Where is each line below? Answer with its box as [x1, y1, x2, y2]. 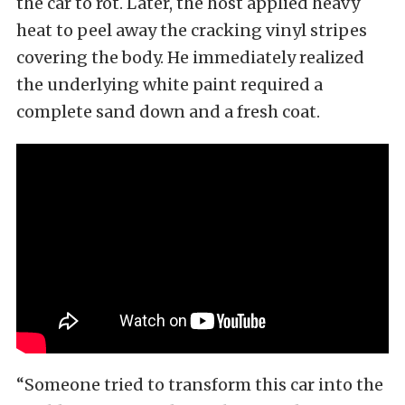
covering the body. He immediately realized [16, 47, 364, 69]
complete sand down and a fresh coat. [16, 101, 320, 123]
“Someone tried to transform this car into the [16, 373, 383, 395]
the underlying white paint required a [16, 74, 323, 96]
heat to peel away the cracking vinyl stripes [16, 20, 367, 42]
